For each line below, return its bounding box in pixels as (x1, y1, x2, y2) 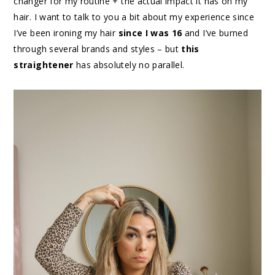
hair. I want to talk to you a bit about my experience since (14, 11, 255, 23)
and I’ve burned (182, 27, 249, 39)
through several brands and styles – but (14, 43, 182, 55)
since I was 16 (118, 27, 182, 39)
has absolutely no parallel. (73, 59, 185, 71)
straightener (14, 59, 74, 71)
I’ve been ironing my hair (14, 27, 118, 39)
